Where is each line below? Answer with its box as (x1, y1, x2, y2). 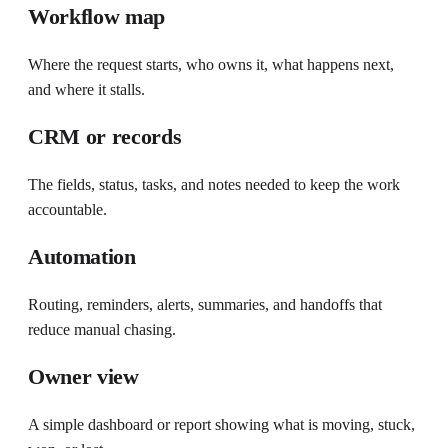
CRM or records (28, 124, 182, 150)
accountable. (28, 201, 107, 219)
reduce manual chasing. (28, 321, 176, 339)
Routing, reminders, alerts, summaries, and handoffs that (28, 296, 382, 314)
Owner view (28, 364, 139, 390)
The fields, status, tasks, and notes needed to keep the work (28, 176, 400, 194)
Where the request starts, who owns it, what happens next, (28, 56, 394, 74)
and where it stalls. (28, 81, 145, 99)
